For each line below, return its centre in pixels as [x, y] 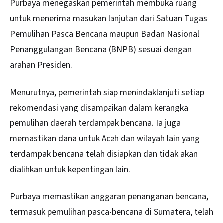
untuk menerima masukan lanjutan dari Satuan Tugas [109, 19]
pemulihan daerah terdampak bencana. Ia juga [95, 123]
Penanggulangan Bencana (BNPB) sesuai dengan [101, 50]
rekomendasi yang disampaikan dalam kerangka [99, 108]
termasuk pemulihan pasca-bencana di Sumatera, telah [111, 212]
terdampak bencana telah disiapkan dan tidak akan [104, 154]
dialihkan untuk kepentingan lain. [70, 169]
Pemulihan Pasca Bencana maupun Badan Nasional [105, 34]
